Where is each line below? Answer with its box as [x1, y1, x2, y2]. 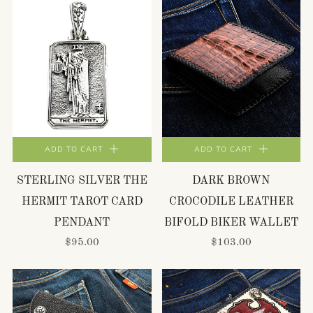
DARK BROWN [192, 175, 270, 187]
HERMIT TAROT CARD [21, 196, 143, 208]
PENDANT [54, 217, 110, 228]
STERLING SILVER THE [16, 175, 147, 187]
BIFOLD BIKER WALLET [163, 217, 298, 228]
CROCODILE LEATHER [168, 196, 293, 208]
